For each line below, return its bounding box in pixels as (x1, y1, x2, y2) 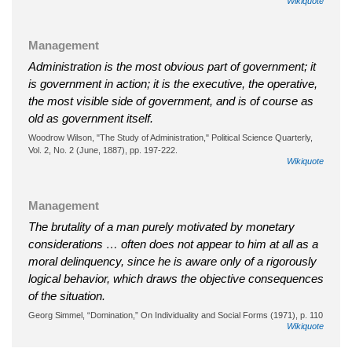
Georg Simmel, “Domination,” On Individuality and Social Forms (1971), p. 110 (28, 310, 323, 320)
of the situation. (28, 288, 105, 302)
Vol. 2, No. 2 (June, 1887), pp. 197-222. (28, 145, 178, 155)
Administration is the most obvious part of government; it (28, 59, 316, 73)
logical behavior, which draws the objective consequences (28, 271, 324, 285)
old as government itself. (28, 111, 153, 125)
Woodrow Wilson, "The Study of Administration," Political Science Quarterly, (28, 132, 313, 142)
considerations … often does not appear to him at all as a (28, 236, 318, 251)
